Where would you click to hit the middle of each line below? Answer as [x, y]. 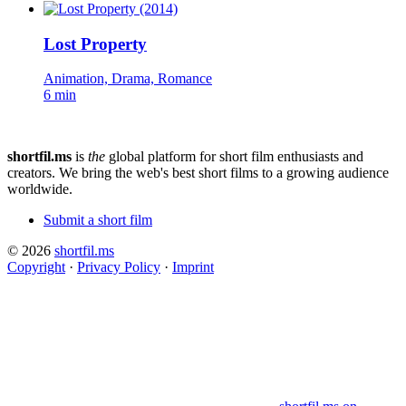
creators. [31, 173]
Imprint [193, 267]
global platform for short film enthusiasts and [234, 157]
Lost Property [95, 43]
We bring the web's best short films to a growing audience [224, 173]
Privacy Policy [119, 267]
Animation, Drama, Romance [128, 79]
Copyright [36, 267]
